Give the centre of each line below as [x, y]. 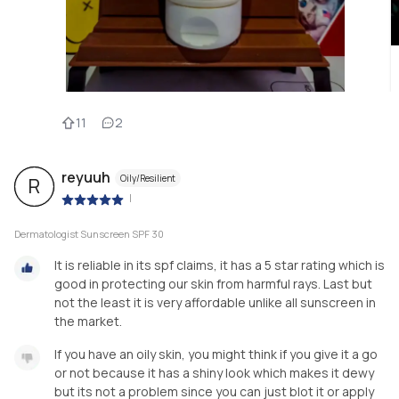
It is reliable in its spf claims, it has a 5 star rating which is [220, 265]
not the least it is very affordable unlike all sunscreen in [215, 302]
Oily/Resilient [148, 179]
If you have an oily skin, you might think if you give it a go [216, 354]
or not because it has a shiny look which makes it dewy [214, 372]
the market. [88, 321]
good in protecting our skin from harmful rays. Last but [213, 283]
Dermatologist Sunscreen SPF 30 [89, 233]
